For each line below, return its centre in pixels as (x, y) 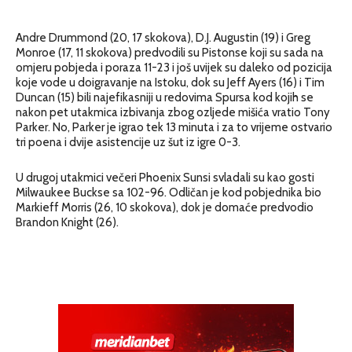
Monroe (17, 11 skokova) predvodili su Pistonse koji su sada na (170, 52)
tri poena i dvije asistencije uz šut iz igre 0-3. (128, 142)
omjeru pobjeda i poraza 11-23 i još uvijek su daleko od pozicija (174, 67)
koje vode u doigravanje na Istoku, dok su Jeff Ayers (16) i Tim (170, 82)
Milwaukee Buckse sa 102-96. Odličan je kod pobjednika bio (169, 192)
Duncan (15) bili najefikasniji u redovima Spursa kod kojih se (165, 97)
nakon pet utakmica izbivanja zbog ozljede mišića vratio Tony (173, 112)
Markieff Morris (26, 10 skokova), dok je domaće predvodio (165, 207)
